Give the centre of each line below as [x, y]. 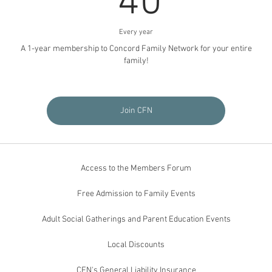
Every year [136, 32]
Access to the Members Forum [136, 168]
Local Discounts [136, 245]
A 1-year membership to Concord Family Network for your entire [136, 49]
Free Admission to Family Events [136, 194]
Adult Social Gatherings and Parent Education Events [136, 219]
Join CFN [136, 111]
